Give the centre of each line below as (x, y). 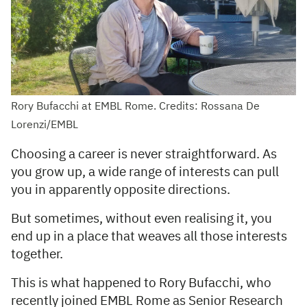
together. (38, 254)
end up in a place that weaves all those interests (149, 236)
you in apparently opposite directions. (122, 190)
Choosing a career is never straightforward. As (144, 154)
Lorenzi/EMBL (45, 125)
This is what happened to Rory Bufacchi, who (141, 283)
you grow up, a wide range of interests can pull (145, 172)
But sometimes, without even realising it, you (142, 219)
